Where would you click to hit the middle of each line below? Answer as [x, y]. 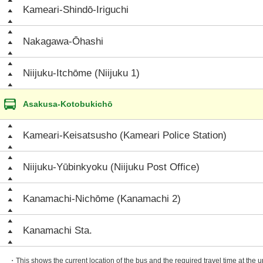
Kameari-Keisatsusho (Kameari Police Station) [125, 135]
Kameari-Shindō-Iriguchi [76, 10]
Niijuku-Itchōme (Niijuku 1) [81, 73]
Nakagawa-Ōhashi [63, 41]
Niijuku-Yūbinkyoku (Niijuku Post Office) [111, 167]
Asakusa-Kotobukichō [68, 104]
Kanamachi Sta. [58, 230]
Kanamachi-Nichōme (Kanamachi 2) [102, 199]
